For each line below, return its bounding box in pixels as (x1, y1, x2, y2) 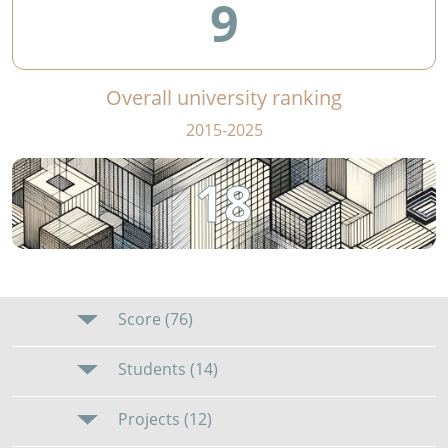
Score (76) (114, 308, 194, 331)
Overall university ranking (106, 84, 342, 112)
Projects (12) (114, 408, 213, 431)
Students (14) (114, 358, 219, 381)
